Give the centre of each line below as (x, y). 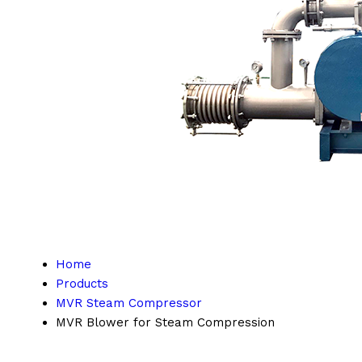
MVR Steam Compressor (129, 303)
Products (82, 284)
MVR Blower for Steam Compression (165, 322)
